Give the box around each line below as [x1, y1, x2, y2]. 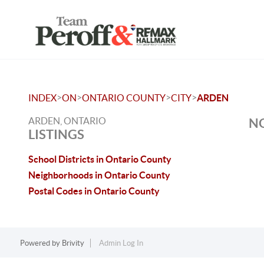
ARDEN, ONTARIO [28, 115, 106, 126]
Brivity [61, 239, 84, 247]
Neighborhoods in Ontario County [28, 170, 170, 180]
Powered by [19, 239, 62, 247]
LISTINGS [28, 127, 84, 141]
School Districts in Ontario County [28, 154, 171, 164]
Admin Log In [98, 239, 143, 247]
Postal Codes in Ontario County [28, 186, 160, 196]
